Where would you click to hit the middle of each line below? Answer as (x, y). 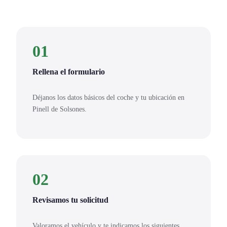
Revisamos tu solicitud (70, 200)
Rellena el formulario (69, 72)
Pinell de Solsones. (60, 109)
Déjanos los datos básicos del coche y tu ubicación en (108, 98)
